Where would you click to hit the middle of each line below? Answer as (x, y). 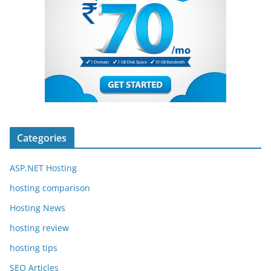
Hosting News (38, 208)
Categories (42, 138)
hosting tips (34, 248)
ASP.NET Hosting (43, 168)
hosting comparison (50, 188)
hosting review (39, 228)
